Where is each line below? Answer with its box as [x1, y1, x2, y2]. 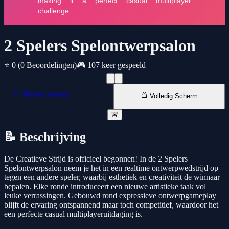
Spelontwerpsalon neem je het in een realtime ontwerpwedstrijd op [4, 164, 218, 173]
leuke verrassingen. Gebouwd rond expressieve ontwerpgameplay [4, 191, 216, 200]
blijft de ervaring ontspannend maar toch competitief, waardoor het [4, 200, 218, 210]
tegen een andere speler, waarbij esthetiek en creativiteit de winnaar [4, 173, 220, 182]
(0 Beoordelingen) [18, 61, 77, 70]
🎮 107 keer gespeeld [77, 61, 146, 70]
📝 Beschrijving [4, 130, 86, 144]
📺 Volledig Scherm [141, 92, 198, 100]
